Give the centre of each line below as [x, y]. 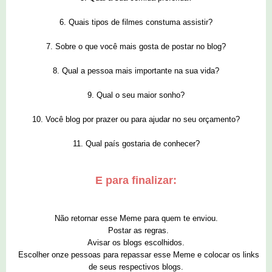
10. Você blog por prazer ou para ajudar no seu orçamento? [136, 120]
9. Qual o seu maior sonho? [136, 95]
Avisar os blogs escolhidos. [136, 243]
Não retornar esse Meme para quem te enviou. [136, 219]
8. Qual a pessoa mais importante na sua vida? [136, 71]
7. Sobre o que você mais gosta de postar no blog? [136, 47]
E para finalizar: [136, 181]
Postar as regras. [136, 231]
